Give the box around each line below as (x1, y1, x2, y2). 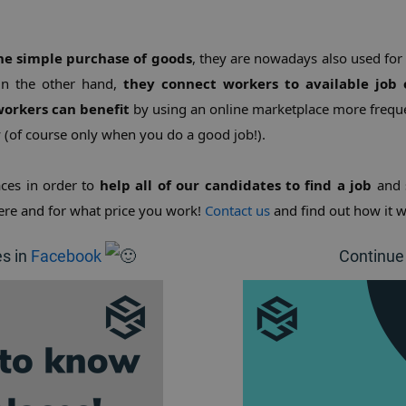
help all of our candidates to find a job (99, 176, 372, 194)
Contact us (205, 201, 270, 219)
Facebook (30, 246, 101, 266)
